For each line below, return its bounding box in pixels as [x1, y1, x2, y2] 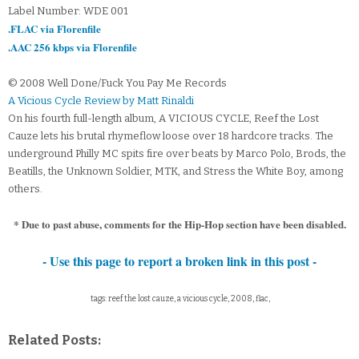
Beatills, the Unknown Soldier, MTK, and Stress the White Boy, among [8, 165, 343, 178]
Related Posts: [8, 333, 101, 349]
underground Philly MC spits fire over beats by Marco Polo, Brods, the [8, 147, 346, 160]
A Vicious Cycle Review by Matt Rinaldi [8, 95, 194, 107]
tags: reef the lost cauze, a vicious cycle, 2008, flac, [89, 294, 270, 305]
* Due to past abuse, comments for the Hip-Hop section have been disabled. [10, 216, 349, 232]
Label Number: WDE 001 [8, 5, 128, 18]
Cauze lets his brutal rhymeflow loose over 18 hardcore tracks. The [8, 130, 333, 143]
